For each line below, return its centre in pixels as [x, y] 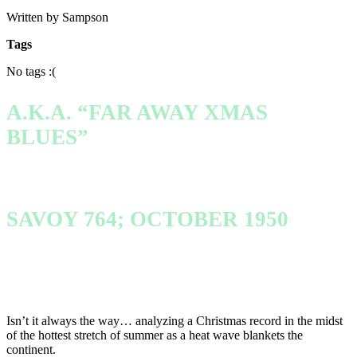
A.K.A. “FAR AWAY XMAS [137, 112]
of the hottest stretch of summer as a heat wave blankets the [155, 335]
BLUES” [47, 137]
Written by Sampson [57, 17]
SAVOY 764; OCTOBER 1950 [147, 220]
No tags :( [31, 71]
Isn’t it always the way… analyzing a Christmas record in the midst [175, 320]
